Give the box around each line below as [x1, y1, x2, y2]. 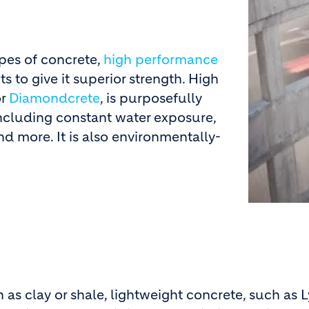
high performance [103, 52, 218, 68]
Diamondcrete [9, 90, 100, 106]
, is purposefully [100, 90, 202, 106]
